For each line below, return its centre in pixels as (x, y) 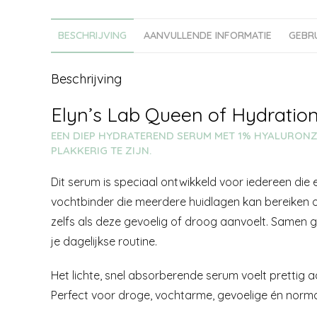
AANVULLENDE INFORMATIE (208, 35)
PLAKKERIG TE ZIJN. (101, 150)
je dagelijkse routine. (104, 241)
